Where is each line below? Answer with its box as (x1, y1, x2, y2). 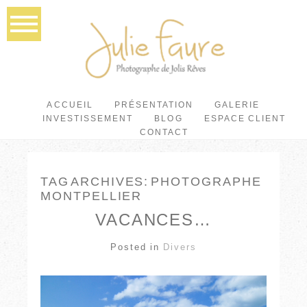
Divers (162, 242, 197, 253)
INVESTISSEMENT (42, 114, 134, 123)
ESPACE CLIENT (204, 114, 286, 123)
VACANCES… (95, 210, 212, 230)
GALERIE (214, 100, 260, 110)
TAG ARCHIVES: (40, 175, 151, 189)
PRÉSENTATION (114, 100, 194, 110)
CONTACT (139, 127, 189, 137)
